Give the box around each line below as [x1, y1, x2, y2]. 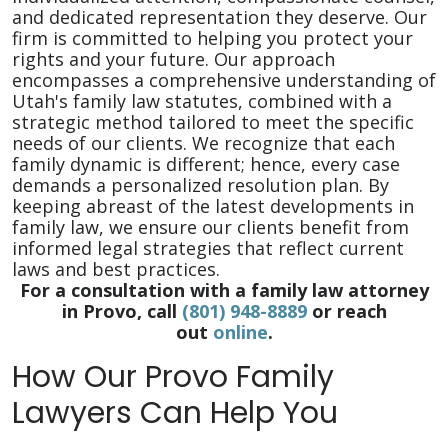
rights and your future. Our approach [12, 47, 335, 71]
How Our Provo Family [12, 356, 334, 398]
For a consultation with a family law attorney [19, 278, 429, 302]
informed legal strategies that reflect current [12, 236, 404, 260]
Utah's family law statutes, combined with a [12, 89, 392, 113]
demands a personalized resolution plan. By [12, 173, 389, 197]
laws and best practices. [12, 257, 220, 281]
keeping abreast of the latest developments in [12, 194, 414, 218]
